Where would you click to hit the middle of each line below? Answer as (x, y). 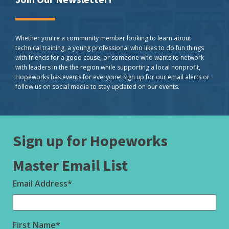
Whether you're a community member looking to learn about (103, 38)
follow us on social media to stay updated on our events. (97, 87)
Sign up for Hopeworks (90, 141)
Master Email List (70, 165)
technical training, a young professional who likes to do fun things (110, 48)
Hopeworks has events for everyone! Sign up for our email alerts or (112, 77)
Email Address (40, 184)
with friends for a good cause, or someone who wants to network (110, 58)
